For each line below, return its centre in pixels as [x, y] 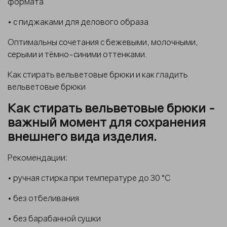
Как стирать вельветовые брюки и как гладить [98, 74]
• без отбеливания [43, 198]
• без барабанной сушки [54, 218]
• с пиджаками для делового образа [79, 22]
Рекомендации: [37, 157]
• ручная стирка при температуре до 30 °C [89, 178]
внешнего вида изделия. [82, 136]
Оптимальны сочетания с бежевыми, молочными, [103, 42]
